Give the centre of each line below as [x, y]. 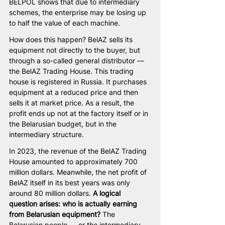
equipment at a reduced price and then [75, 92]
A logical [108, 193]
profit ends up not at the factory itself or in [80, 113]
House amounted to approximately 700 [74, 161]
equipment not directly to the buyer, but [76, 50]
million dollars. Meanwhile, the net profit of [79, 172]
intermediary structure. [46, 134]
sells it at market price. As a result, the [73, 102]
